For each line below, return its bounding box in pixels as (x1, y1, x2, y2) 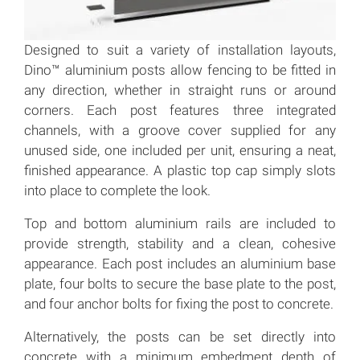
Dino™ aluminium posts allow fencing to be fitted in (24, 62, 336, 79)
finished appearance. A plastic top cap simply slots (24, 162, 336, 179)
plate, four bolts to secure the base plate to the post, (24, 276, 336, 292)
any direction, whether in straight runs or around (24, 82, 336, 99)
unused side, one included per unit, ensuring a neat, (24, 142, 336, 159)
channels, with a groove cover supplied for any (24, 122, 336, 139)
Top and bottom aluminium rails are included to (24, 215, 336, 232)
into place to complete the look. (24, 182, 211, 199)
